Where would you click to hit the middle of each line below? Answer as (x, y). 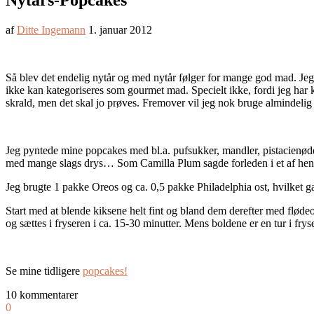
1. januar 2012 (120, 30)
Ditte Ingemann (51, 30)
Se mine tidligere (44, 271)
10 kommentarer (42, 295)
